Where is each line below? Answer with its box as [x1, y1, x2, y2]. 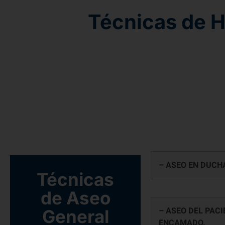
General [42, 185, 109, 207]
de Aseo [40, 167, 110, 188]
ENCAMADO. [159, 197, 205, 209]
